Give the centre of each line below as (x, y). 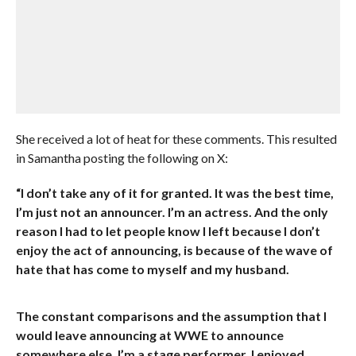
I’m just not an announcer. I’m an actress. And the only (172, 212)
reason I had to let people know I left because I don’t (168, 231)
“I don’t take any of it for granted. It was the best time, (174, 193)
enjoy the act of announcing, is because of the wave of (174, 250)
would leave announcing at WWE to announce (149, 335)
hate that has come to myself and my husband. (152, 269)
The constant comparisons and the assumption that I (171, 316)
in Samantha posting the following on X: (122, 158)
